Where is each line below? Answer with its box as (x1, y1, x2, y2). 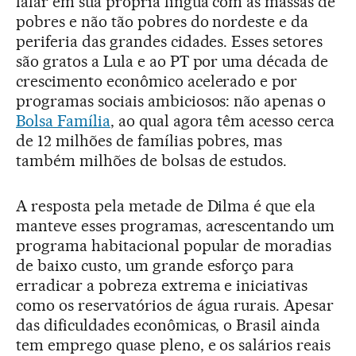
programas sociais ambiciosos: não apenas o (16, 91, 327, 110)
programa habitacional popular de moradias (16, 236, 332, 255)
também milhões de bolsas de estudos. (16, 151, 288, 170)
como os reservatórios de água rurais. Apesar (16, 296, 335, 315)
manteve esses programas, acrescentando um (16, 216, 335, 235)
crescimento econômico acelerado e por (16, 72, 298, 91)
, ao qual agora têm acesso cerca (110, 111, 335, 130)
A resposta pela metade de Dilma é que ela (16, 196, 316, 215)
